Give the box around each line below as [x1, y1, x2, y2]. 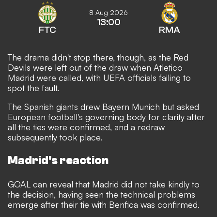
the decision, [8, 189, 56, 200]
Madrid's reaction [8, 154, 108, 167]
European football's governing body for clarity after [8, 111, 205, 122]
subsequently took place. [8, 132, 102, 142]
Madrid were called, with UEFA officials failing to [8, 72, 191, 83]
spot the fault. [8, 82, 59, 93]
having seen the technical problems [56, 189, 195, 200]
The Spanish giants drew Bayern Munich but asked [8, 101, 199, 112]
